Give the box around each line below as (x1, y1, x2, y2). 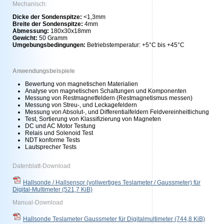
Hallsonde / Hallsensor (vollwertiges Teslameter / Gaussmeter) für (23, 179, 200, 186)
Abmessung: (12, 27, 49, 34)
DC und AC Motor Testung (25, 122, 95, 129)
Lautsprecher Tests (25, 143, 76, 150)
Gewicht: (12, 34, 37, 41)
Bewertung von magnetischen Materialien (25, 80, 138, 87)
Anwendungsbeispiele (12, 67, 75, 74)
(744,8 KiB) (174, 215, 205, 222)
